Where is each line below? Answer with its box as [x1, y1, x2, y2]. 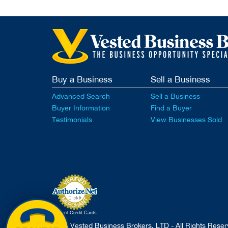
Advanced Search [52, 92, 110, 101]
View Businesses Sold [150, 116, 222, 124]
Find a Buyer [150, 104, 192, 112]
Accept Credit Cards [53, 210, 97, 216]
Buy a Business [52, 74, 112, 85]
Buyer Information [52, 104, 110, 112]
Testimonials [52, 116, 92, 124]
